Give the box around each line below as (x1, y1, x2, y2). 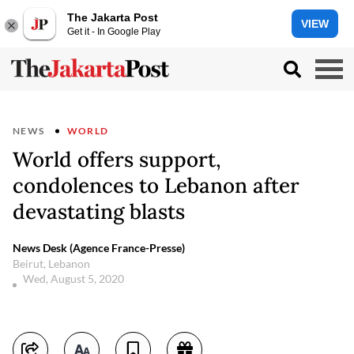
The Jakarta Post (67, 10, 158, 24)
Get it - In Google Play (67, 25, 160, 37)
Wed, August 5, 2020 (23, 272, 126, 285)
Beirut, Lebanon (13, 257, 90, 270)
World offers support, (13, 146, 221, 172)
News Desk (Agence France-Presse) (13, 241, 185, 254)
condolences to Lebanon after (13, 172, 299, 198)
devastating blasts (13, 198, 185, 224)
